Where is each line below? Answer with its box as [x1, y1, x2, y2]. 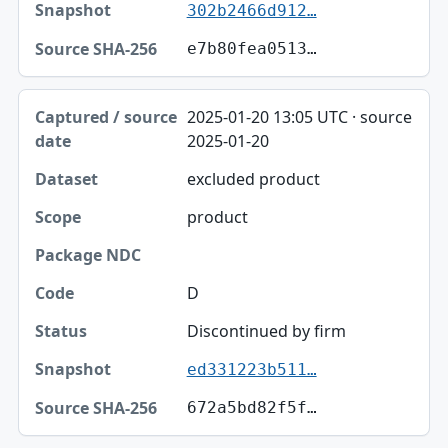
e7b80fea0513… [186, 39, 317, 59]
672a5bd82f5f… [186, 398, 317, 418]
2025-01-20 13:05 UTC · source [186, 106, 412, 129]
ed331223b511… [186, 360, 317, 380]
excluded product [186, 168, 320, 191]
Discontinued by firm [186, 320, 346, 343]
